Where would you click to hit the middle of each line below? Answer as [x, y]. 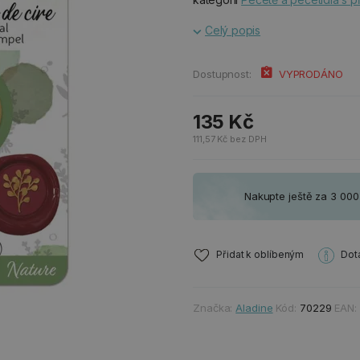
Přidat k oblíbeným [260, 255]
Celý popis [233, 30]
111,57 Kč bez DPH [230, 139]
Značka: [215, 308]
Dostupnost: [222, 74]
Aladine [254, 308]
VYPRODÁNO [311, 74]
